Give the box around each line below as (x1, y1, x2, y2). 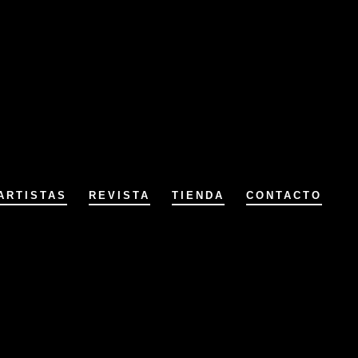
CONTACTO (246, 189, 323, 202)
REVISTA (89, 189, 151, 202)
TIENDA (172, 189, 225, 202)
